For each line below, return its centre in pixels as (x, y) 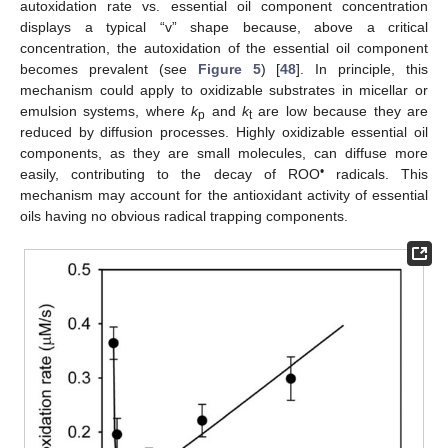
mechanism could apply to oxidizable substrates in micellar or (224, 90)
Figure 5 (229, 69)
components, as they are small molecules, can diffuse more (224, 153)
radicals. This (375, 174)
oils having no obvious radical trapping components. (184, 216)
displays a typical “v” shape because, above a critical (224, 27)
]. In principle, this (362, 69)
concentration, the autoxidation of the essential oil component (224, 48)
